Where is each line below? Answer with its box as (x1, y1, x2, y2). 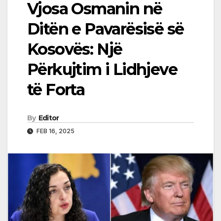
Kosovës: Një (27, 39, 122, 59)
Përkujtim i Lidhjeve (27, 60, 177, 79)
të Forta (27, 80, 85, 100)
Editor (38, 113, 59, 122)
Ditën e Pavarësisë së (27, 19, 184, 39)
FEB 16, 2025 (35, 127, 74, 135)
